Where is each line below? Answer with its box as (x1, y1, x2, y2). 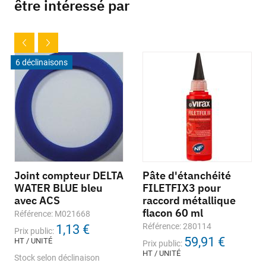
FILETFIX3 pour (142, 181, 221, 195)
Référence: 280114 (142, 221, 211, 232)
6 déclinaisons (15, 58, 68, 68)
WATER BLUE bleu (14, 181, 103, 195)
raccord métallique (142, 194, 236, 208)
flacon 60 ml (142, 206, 203, 220)
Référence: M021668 (14, 209, 90, 219)
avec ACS (14, 194, 60, 208)
